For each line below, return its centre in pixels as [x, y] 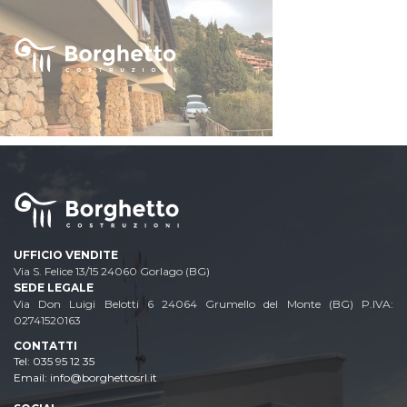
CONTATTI [45, 345]
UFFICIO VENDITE [66, 254]
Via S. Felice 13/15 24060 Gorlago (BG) [112, 271]
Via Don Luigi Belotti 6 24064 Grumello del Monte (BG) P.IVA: [203, 303]
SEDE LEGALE [54, 287]
